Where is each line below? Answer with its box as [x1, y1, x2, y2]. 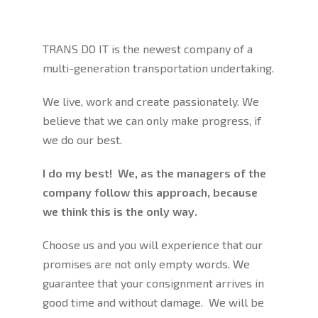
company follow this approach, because [42, 185, 258, 199]
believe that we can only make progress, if [42, 114, 261, 128]
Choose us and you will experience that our [42, 238, 263, 252]
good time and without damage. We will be [42, 295, 264, 309]
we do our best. [42, 133, 122, 147]
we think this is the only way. [42, 204, 197, 219]
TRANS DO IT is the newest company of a [42, 42, 253, 56]
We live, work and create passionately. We [42, 94, 259, 109]
